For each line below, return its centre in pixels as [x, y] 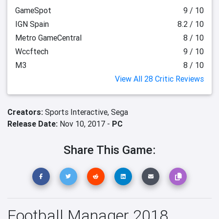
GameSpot [33, 10]
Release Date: [33, 124]
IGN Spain [32, 24]
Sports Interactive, [78, 112]
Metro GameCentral [48, 38]
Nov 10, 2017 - [85, 124]
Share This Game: [109, 150]
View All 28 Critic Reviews [159, 79]
